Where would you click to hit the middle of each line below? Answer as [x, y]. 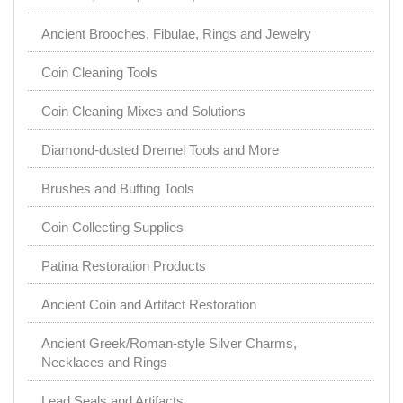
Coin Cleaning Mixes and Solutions [143, 112]
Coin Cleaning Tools [99, 73]
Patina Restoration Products [124, 266]
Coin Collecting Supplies [112, 228]
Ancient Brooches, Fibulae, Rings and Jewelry [176, 34]
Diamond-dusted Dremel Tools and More [160, 150]
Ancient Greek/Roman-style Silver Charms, [169, 344]
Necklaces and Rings [104, 363]
